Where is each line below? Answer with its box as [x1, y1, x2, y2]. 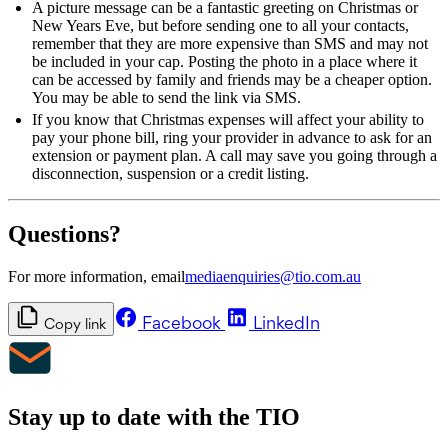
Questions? [8, 220, 121, 247]
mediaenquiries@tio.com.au [185, 267, 361, 285]
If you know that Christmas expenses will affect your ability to [32, 110, 424, 128]
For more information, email [8, 267, 185, 285]
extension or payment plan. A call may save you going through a [32, 146, 437, 164]
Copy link [44, 314, 106, 333]
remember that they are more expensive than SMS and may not [32, 34, 428, 52]
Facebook [138, 311, 225, 333]
